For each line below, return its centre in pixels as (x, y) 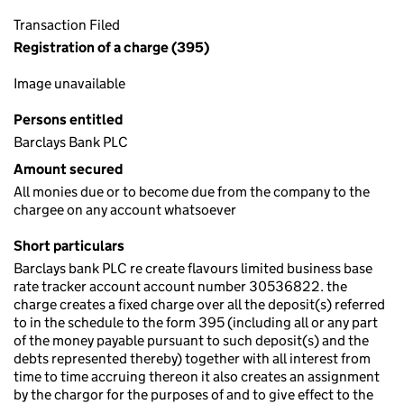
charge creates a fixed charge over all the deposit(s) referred (199, 304)
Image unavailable (69, 83)
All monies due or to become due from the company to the (192, 192)
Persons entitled (68, 119)
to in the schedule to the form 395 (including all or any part (196, 322)
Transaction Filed (67, 25)
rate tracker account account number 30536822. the (180, 286)
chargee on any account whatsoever (125, 210)
